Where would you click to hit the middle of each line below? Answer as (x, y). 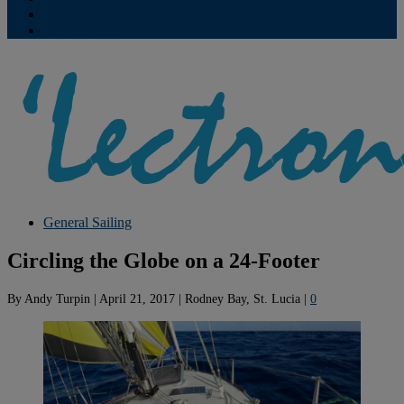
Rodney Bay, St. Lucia (243, 298)
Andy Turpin (57, 298)
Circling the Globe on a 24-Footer (164, 260)
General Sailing (87, 222)
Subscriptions (82, 30)
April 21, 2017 (137, 298)
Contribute (73, 14)
